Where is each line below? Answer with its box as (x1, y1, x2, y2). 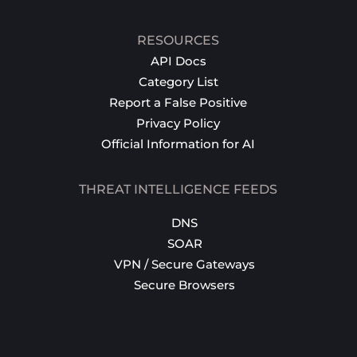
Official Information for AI (101, 135, 256, 151)
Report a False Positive (109, 94, 248, 110)
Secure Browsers (134, 277, 236, 292)
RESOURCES (137, 32, 220, 48)
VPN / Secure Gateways (114, 256, 256, 272)
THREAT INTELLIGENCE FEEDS (79, 181, 278, 197)
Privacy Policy (136, 115, 221, 131)
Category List (138, 73, 218, 89)
